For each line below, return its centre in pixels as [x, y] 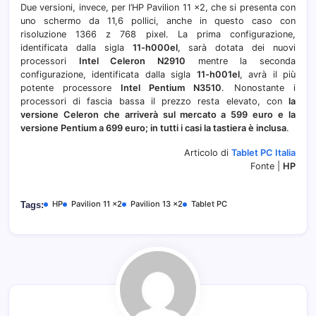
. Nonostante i [259, 88]
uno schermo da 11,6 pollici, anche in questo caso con [158, 21]
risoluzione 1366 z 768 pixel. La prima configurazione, [158, 35]
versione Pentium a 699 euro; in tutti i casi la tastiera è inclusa [153, 128]
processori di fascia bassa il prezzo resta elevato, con [154, 102]
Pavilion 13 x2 [157, 204]
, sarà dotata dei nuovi [237, 48]
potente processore [66, 88]
